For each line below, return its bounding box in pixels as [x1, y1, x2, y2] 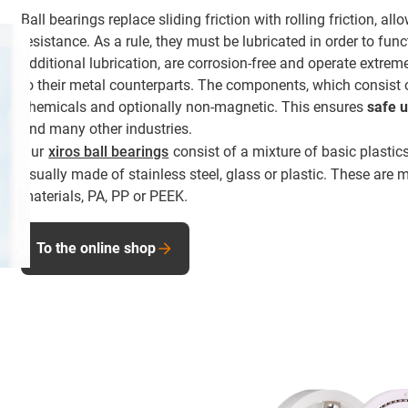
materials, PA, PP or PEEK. [21, 188, 189, 205]
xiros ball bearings [48, 143, 169, 160]
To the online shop [36, 240, 157, 257]
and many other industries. [21, 120, 193, 138]
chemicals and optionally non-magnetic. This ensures [21, 98, 368, 116]
